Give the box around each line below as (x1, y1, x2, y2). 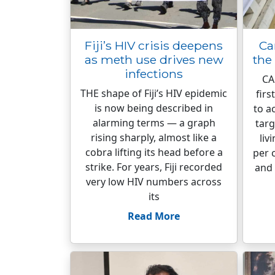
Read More (128, 209, 180, 223)
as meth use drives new (84, 52, 223, 67)
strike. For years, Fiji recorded (85, 160, 222, 174)
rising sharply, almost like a (91, 131, 217, 144)
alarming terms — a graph (92, 116, 215, 130)
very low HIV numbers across (86, 175, 222, 188)
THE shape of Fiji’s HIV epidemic (80, 87, 227, 100)
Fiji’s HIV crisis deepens (85, 38, 223, 53)
